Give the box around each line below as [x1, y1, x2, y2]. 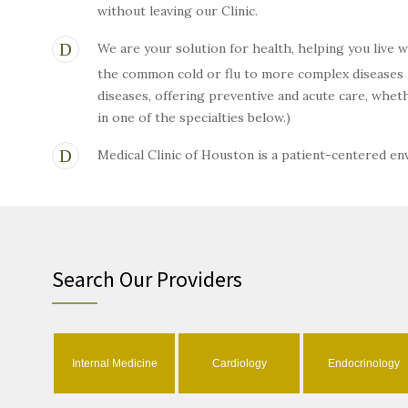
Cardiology [211, 357, 267, 370]
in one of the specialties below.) [97, 109, 291, 126]
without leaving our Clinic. [97, 3, 258, 19]
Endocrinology [328, 357, 400, 370]
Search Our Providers [52, 265, 242, 293]
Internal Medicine [71, 357, 158, 370]
